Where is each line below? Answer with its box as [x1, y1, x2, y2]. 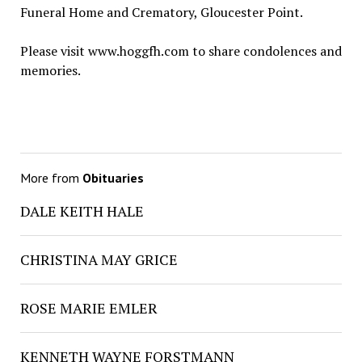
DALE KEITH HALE [19, 200, 144, 221]
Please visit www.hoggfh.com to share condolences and [19, 41, 342, 60]
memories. [19, 61, 106, 79]
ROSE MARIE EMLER [19, 297, 158, 318]
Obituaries [82, 169, 144, 186]
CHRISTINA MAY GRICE [19, 249, 178, 269]
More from [19, 169, 82, 186]
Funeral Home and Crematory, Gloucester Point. [19, 2, 303, 21]
